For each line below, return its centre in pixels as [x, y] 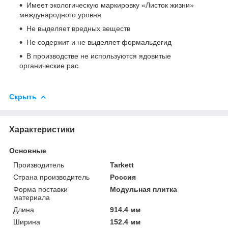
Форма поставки [40, 189]
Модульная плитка [144, 189]
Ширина [27, 222]
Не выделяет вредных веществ [78, 28]
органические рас [49, 66]
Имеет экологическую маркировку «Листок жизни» [110, 5]
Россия [123, 177]
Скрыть [23, 97]
